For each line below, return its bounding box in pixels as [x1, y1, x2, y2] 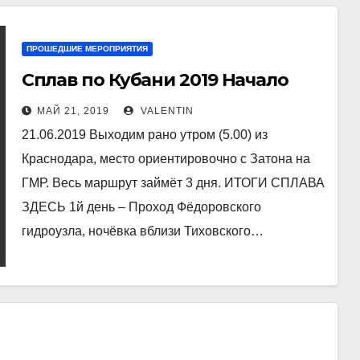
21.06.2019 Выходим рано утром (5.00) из [21, 128, 268, 141]
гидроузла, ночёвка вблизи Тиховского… [21, 224, 264, 238]
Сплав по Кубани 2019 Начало [21, 69, 288, 91]
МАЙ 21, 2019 [36, 105, 109, 117]
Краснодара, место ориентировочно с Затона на [21, 152, 310, 166]
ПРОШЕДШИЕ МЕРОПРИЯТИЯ [26, 44, 148, 53]
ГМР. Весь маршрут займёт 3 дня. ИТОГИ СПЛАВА [21, 176, 325, 190]
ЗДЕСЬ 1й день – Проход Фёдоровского [21, 200, 261, 214]
